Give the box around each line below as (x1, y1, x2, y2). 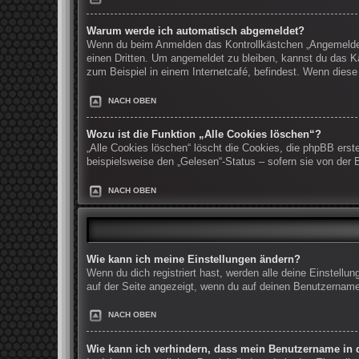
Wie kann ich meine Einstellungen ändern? (87, 253, 301, 265)
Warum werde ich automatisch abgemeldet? (87, 26, 305, 38)
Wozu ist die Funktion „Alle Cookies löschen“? (87, 129, 321, 141)
